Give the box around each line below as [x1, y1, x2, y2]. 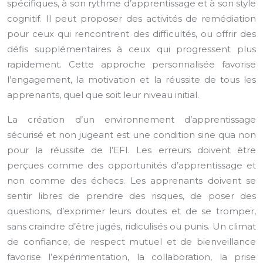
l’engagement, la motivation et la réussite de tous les [7, 74, 256, 85]
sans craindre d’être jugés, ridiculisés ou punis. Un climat [7, 221, 256, 232]
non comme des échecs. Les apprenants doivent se [7, 175, 256, 186]
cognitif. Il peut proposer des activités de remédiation [7, 13, 256, 24]
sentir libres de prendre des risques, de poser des [7, 190, 256, 201]
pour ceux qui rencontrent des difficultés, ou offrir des [7, 28, 256, 39]
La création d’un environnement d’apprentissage [7, 114, 256, 125]
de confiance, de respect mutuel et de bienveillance [7, 236, 256, 247]
